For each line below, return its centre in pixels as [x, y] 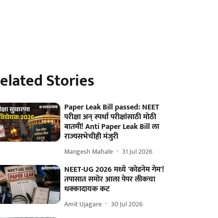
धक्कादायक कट [87, 189]
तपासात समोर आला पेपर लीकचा [110, 179]
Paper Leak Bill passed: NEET [112, 107]
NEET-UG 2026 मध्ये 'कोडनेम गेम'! [114, 170]
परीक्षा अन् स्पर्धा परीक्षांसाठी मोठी [110, 117]
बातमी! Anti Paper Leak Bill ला [112, 127]
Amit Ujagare [83, 204]
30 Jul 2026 [127, 204]
